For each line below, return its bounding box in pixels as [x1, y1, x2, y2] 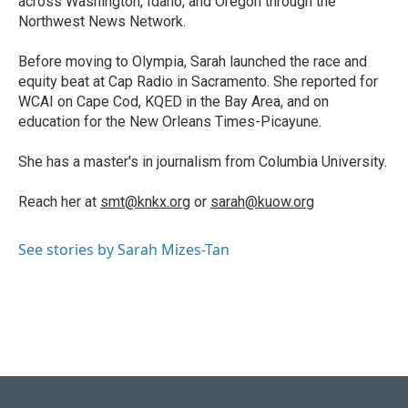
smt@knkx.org [100, 193, 190, 211]
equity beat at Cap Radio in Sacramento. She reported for [18, 73, 378, 91]
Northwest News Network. [18, 13, 186, 31]
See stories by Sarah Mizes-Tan [18, 240, 229, 260]
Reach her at [18, 193, 100, 211]
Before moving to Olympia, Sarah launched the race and [18, 53, 367, 71]
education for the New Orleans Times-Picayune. [18, 113, 321, 131]
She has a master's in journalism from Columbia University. [18, 153, 387, 171]
